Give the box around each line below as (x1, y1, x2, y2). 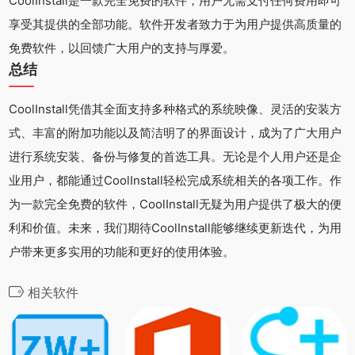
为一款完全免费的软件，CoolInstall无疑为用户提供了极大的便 (9, 197, 342, 212)
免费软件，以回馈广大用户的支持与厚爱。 (9, 40, 235, 56)
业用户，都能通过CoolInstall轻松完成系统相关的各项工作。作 (9, 173, 342, 189)
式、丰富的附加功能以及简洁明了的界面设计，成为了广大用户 (9, 125, 342, 141)
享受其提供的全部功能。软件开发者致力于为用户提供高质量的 (9, 17, 342, 32)
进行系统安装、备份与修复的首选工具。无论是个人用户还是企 (9, 149, 342, 165)
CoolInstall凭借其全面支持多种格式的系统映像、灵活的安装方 (9, 101, 342, 117)
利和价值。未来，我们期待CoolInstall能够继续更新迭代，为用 (9, 220, 342, 236)
